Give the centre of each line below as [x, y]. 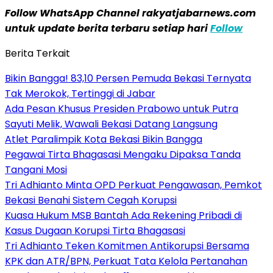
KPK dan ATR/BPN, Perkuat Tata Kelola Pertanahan [126, 261]
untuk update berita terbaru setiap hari [108, 28]
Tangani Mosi [36, 169]
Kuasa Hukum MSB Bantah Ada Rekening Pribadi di [123, 215]
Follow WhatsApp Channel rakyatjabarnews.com [130, 13]
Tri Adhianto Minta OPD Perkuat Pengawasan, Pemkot [133, 185]
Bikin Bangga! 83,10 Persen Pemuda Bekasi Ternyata [128, 78]
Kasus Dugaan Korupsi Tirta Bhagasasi [95, 230]
